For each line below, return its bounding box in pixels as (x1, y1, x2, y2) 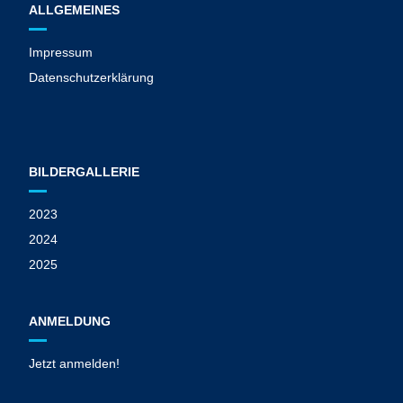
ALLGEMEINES (29, 3, 121, 18)
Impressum (29, 45, 94, 60)
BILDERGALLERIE (29, 165, 140, 180)
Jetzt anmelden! (29, 356, 121, 372)
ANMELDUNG (29, 314, 112, 329)
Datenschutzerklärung (29, 70, 155, 85)
